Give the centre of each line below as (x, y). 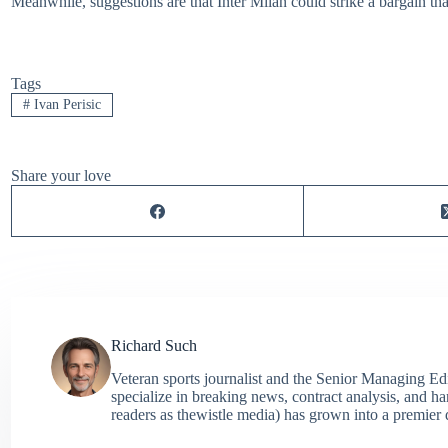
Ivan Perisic (65, 105)
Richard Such (154, 346)
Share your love (61, 176)
